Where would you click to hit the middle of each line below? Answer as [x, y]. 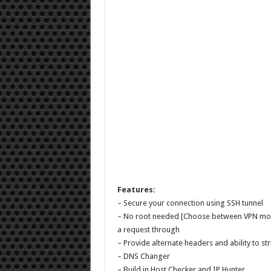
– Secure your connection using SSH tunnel [190, 203]
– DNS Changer [143, 256]
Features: [136, 189]
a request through [148, 229]
